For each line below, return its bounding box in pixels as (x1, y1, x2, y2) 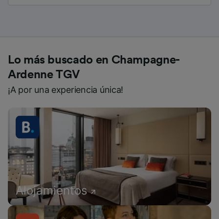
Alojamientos (16, 183, 88, 197)
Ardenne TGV (8, 68, 80, 81)
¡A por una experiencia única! (8, 84, 124, 95)
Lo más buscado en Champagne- (8, 54, 180, 66)
